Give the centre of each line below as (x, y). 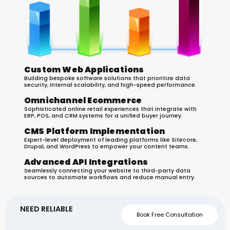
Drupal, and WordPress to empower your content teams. (107, 146)
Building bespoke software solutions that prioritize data (107, 78)
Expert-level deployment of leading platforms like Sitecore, (111, 140)
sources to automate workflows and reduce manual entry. (110, 177)
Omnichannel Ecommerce (83, 100)
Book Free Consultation (169, 214)
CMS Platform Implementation (95, 131)
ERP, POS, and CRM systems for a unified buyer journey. (103, 116)
